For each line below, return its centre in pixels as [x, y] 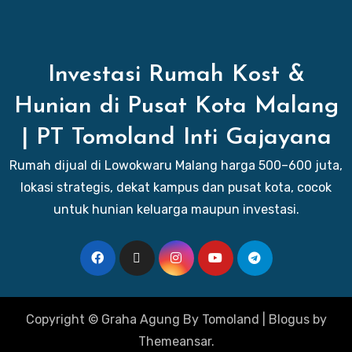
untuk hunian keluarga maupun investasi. [176, 209]
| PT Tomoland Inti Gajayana [176, 137]
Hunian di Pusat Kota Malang [176, 106]
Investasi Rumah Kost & [176, 75]
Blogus [289, 319]
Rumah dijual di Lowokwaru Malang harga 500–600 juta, [176, 165]
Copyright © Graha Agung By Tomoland [142, 319]
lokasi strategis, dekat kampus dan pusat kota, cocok [176, 187]
